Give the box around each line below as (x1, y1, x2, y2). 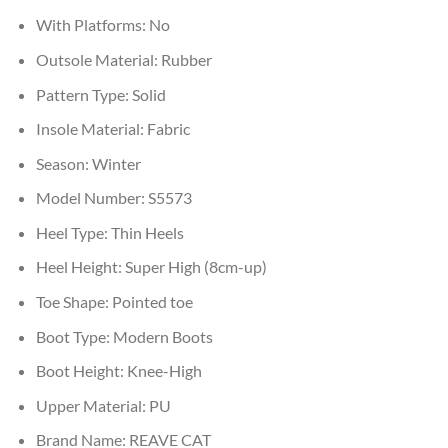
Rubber (160, 49, 212, 69)
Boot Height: (35, 361, 127, 381)
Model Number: (35, 188, 148, 208)
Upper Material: (35, 395, 149, 415)
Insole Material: (35, 119, 147, 139)
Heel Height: (35, 257, 125, 277)
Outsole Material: (35, 49, 161, 69)
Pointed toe (111, 292, 193, 312)
